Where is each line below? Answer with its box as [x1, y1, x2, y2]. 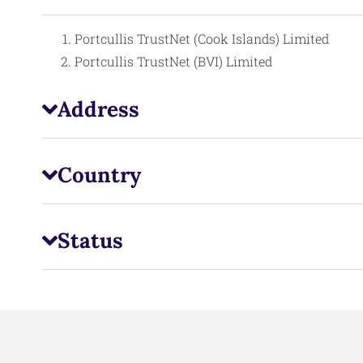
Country [57, 161, 141, 189]
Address [57, 96, 139, 123]
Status [57, 227, 123, 254]
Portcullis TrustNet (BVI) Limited [75, 53, 272, 70]
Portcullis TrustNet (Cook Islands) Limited [75, 30, 329, 48]
